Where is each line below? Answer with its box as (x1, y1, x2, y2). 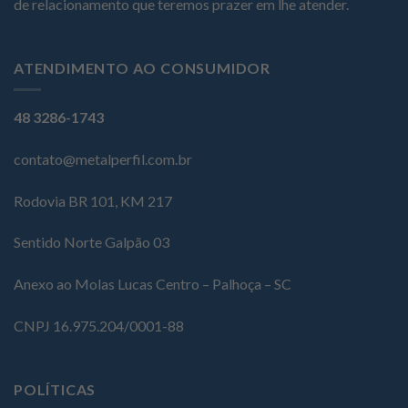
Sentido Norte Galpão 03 (14, 233, 169, 251)
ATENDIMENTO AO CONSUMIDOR (14, 58, 270, 76)
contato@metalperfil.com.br (14, 149, 192, 168)
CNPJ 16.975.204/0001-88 (14, 317, 184, 335)
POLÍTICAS (14, 380, 97, 398)
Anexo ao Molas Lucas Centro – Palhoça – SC (14, 275, 291, 293)
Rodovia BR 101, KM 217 (14, 191, 172, 209)
